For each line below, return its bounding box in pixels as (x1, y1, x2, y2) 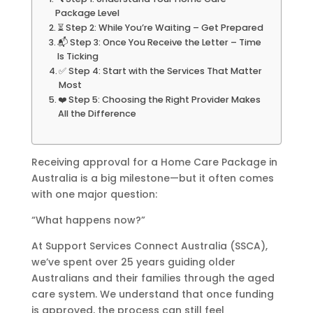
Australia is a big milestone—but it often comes (31, 170, 274, 185)
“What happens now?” (31, 212, 145, 227)
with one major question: (31, 187, 157, 201)
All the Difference (58, 107, 137, 119)
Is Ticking (57, 50, 99, 62)
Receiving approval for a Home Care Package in (31, 154, 277, 169)
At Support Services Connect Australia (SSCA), (31, 238, 268, 253)
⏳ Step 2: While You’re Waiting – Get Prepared (57, 21, 264, 34)
